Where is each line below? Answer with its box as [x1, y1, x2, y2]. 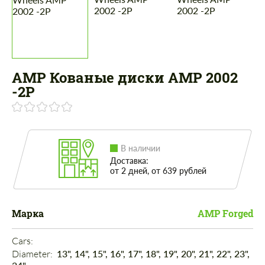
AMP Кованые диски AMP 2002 [12, 68, 238, 88]
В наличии [121, 143, 160, 154]
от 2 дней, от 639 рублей [110, 166, 206, 176]
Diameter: [12, 248, 54, 260]
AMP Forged [198, 207, 253, 220]
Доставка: [110, 156, 148, 166]
